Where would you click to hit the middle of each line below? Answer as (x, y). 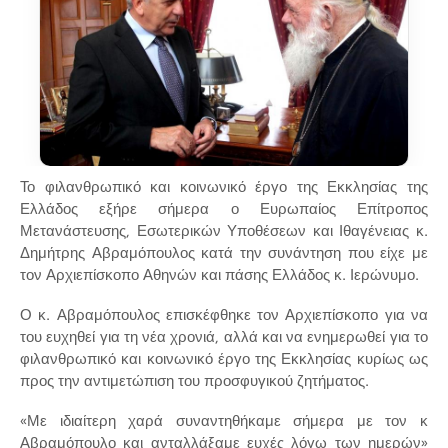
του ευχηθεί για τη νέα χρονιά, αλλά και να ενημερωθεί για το (224, 336)
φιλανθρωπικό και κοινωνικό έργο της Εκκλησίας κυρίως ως (224, 358)
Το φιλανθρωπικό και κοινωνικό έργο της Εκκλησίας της (224, 186)
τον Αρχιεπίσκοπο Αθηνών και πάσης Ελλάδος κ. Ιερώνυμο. (219, 274)
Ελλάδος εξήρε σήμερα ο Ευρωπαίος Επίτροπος (224, 208)
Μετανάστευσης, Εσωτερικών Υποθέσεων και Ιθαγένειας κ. (224, 230)
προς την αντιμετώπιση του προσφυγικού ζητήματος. (194, 380)
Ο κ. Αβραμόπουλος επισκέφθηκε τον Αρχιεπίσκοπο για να (224, 314)
